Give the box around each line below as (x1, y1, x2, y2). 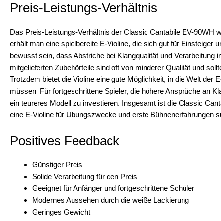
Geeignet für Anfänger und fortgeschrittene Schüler (32, 184, 194, 192)
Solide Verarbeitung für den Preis (32, 172, 137, 181)
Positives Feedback (10, 133, 119, 148)
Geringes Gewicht (32, 207, 90, 216)
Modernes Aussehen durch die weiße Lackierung (32, 195, 189, 204)
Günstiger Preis (32, 160, 82, 169)
